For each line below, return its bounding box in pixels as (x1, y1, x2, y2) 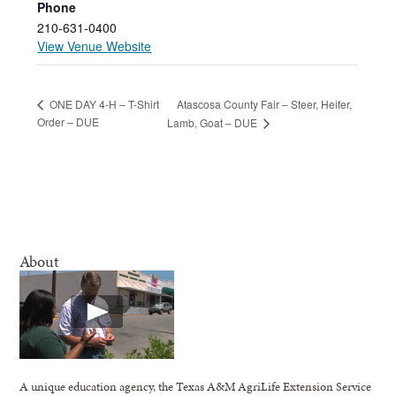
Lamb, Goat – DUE (167, 115, 260, 131)
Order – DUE (37, 114, 100, 130)
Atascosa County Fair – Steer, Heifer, (177, 95, 352, 111)
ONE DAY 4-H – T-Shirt (47, 96, 160, 112)
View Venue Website (37, 36, 152, 55)
